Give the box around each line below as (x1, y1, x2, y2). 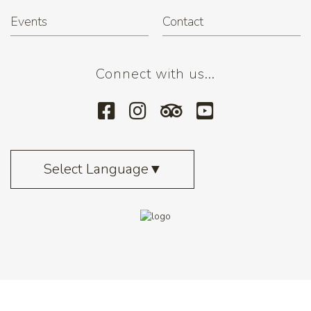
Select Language (42, 160, 149, 179)
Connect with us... (96, 65, 215, 84)
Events (10, 13, 47, 31)
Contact (162, 13, 203, 31)
